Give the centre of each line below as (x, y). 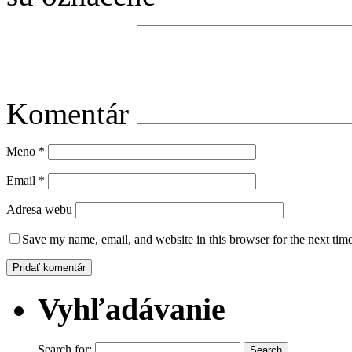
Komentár (68, 113)
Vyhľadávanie (132, 309)
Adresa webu (39, 209)
